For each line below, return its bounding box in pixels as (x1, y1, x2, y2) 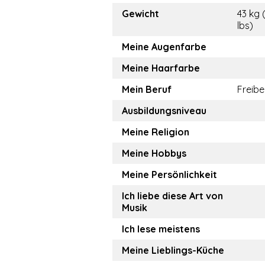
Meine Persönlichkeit (122, 169, 217, 180)
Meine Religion (122, 126, 189, 138)
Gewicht (122, 8, 159, 20)
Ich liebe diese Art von (122, 190, 223, 202)
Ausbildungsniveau (122, 105, 206, 117)
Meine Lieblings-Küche (122, 244, 224, 256)
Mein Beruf (122, 83, 172, 95)
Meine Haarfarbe (122, 62, 200, 74)
